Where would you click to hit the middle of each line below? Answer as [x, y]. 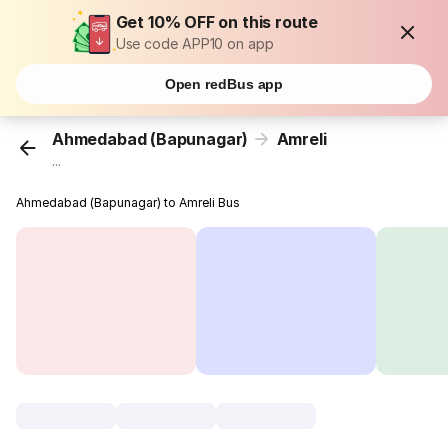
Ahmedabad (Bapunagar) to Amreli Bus [128, 203]
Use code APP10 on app [194, 43]
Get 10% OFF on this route [217, 22]
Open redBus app [224, 84]
